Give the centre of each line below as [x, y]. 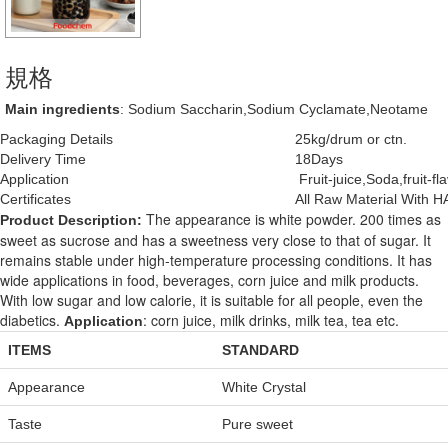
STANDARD [260, 350]
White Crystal [264, 387]
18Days [319, 159]
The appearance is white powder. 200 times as [293, 219]
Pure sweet [257, 424]
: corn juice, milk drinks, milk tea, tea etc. [271, 320]
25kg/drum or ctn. [351, 139]
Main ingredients [62, 109]
